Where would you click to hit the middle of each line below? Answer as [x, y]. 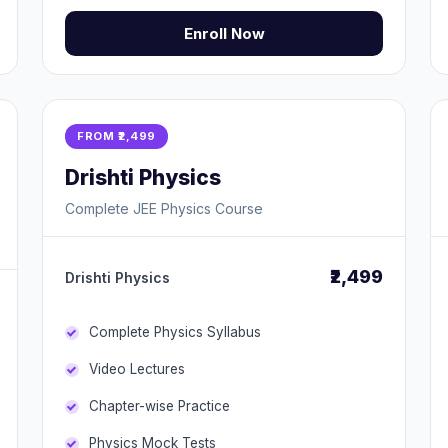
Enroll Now [224, 33]
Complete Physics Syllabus [175, 332]
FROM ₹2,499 [116, 136]
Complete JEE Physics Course [164, 208]
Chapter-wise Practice [159, 406]
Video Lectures [137, 369]
